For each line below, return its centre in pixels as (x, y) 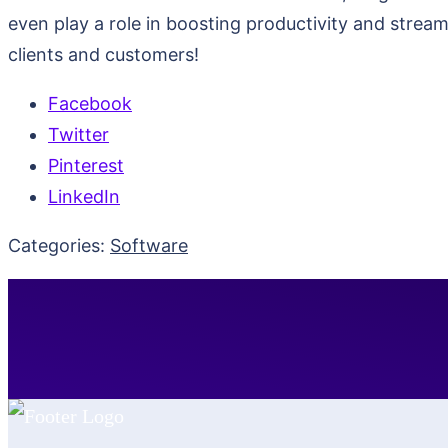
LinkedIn (84, 196)
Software (149, 245)
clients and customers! (103, 54)
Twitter (78, 134)
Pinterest (86, 165)
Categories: (59, 245)
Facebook (90, 103)
